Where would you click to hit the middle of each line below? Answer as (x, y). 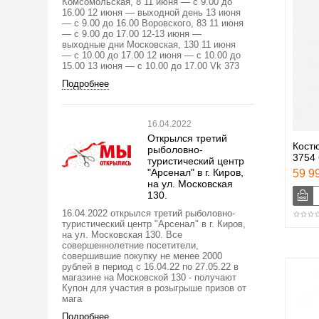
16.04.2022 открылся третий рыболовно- (148, 213)
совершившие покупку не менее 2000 (142, 256)
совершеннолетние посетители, (130, 245)
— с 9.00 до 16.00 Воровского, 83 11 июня (153, 23)
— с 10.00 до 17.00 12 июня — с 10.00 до (151, 55)
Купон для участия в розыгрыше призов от (154, 288)
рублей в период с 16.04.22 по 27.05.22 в (150, 266)
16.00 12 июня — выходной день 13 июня (151, 12)
